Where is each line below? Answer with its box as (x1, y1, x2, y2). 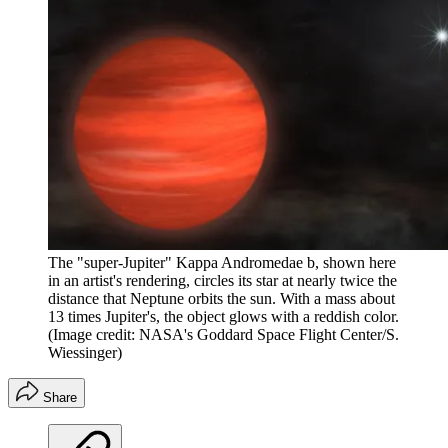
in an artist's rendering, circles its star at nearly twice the (48, 272, 397, 290)
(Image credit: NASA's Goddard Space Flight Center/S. (48, 326, 399, 344)
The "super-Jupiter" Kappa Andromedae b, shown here (48, 254, 396, 272)
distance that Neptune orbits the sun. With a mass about (48, 290, 395, 308)
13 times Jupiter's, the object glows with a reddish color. (48, 308, 399, 326)
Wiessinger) (48, 344, 122, 362)
